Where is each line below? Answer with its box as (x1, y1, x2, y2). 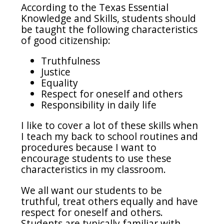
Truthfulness (41, 54, 100, 68)
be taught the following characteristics (21, 22, 198, 36)
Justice (41, 65, 71, 79)
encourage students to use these (21, 151, 172, 165)
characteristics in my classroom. (21, 162, 166, 176)
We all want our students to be (21, 183, 162, 197)
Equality (41, 76, 78, 90)
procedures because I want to (21, 140, 157, 154)
